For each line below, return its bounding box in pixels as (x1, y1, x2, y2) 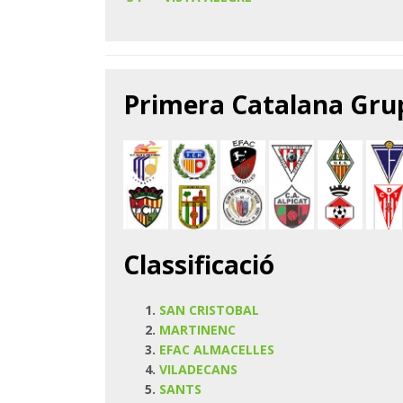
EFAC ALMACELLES (158, 340, 274, 358)
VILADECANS (158, 360, 237, 378)
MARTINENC (158, 320, 236, 338)
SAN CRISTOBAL (158, 300, 259, 318)
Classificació (122, 246, 274, 282)
